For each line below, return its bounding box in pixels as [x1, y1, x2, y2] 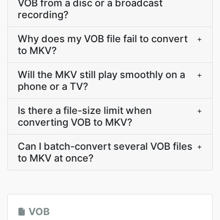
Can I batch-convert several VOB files [18, 140, 192, 152]
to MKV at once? [18, 152, 94, 164]
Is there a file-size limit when [18, 105, 152, 116]
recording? [18, 9, 69, 21]
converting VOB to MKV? [18, 116, 133, 128]
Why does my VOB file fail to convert [18, 33, 188, 45]
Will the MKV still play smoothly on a [18, 69, 185, 81]
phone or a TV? [18, 81, 88, 92]
